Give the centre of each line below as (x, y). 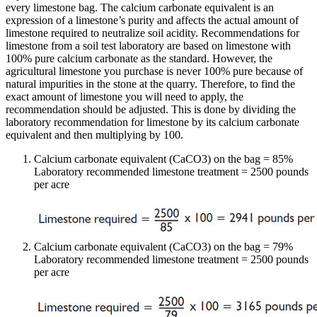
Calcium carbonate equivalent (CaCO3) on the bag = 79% (163, 246)
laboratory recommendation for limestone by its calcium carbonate (152, 122)
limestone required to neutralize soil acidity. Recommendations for (152, 33)
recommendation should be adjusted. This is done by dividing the (151, 109)
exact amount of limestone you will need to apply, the (125, 96)
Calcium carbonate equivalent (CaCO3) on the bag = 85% (163, 158)
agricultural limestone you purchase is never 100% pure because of (154, 71)
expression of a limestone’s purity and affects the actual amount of (152, 20)
